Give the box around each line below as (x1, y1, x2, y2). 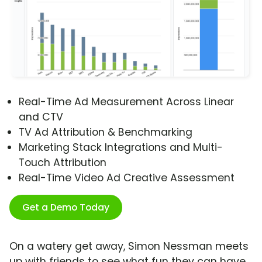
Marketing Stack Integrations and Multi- (19, 140, 223, 155)
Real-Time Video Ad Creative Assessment (19, 171, 235, 185)
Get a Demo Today (22, 201, 109, 215)
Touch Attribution (19, 156, 106, 170)
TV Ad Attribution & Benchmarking (19, 125, 192, 140)
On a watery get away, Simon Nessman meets (9, 239, 249, 254)
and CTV (19, 110, 63, 125)
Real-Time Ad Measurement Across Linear (19, 95, 234, 109)
